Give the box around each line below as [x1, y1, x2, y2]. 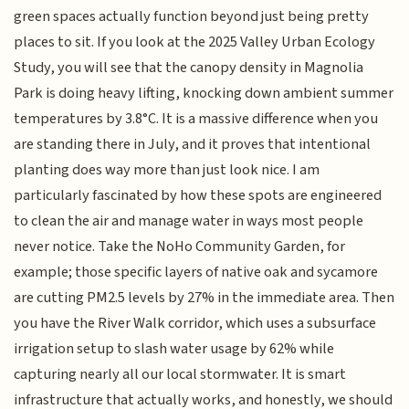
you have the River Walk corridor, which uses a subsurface [14, 312, 377, 335]
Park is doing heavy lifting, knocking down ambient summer [14, 82, 394, 105]
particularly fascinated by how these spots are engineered [14, 184, 383, 207]
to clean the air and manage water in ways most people [14, 210, 364, 233]
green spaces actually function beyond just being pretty [14, 5, 370, 28]
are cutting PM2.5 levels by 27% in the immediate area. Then [14, 287, 395, 309]
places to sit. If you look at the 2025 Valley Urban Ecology [14, 31, 376, 54]
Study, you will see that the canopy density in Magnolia [14, 57, 364, 79]
